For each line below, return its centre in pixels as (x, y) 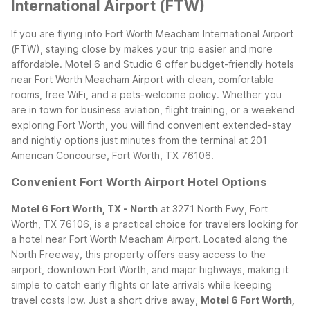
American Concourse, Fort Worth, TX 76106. (112, 155)
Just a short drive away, (145, 300)
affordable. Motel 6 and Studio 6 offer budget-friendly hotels (153, 64)
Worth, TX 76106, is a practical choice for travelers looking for (155, 224)
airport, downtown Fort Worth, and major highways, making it (150, 269)
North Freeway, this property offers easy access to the (138, 254)
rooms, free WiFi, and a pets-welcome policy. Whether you (146, 94)
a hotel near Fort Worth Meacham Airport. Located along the (149, 239)
